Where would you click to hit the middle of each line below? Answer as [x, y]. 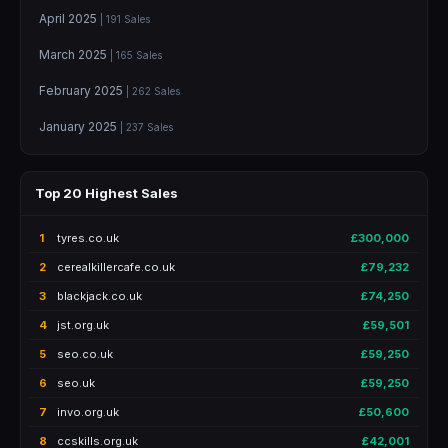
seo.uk [76, 382]
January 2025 [79, 126]
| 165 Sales [136, 54]
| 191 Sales [125, 18]
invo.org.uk [88, 411]
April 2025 [69, 18]
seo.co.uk [85, 353]
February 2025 [82, 90]
